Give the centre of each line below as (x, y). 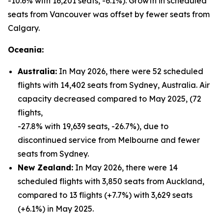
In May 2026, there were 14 (125, 167)
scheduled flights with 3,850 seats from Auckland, (111, 181)
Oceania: (26, 50)
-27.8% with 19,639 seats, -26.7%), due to (93, 126)
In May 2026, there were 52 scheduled (130, 71)
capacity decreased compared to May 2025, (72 (110, 99)
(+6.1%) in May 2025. (56, 209)
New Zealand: (45, 167)
